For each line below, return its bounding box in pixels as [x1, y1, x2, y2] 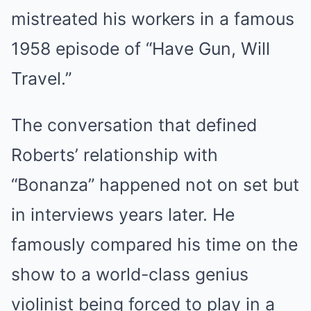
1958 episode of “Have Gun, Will [11, 38, 270, 60]
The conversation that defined [11, 115, 257, 136]
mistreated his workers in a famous [11, 8, 294, 30]
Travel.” [11, 68, 72, 90]
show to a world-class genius [11, 264, 249, 285]
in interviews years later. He [11, 204, 235, 226]
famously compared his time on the [11, 234, 298, 255]
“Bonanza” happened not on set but [11, 174, 299, 196]
